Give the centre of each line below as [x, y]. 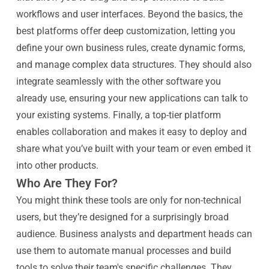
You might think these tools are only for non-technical [128, 200]
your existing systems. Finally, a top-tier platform [118, 115]
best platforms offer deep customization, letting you [125, 31]
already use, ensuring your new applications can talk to [132, 98]
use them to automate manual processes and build [123, 251]
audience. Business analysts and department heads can [134, 234]
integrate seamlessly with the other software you [118, 81]
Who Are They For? [67, 183]
